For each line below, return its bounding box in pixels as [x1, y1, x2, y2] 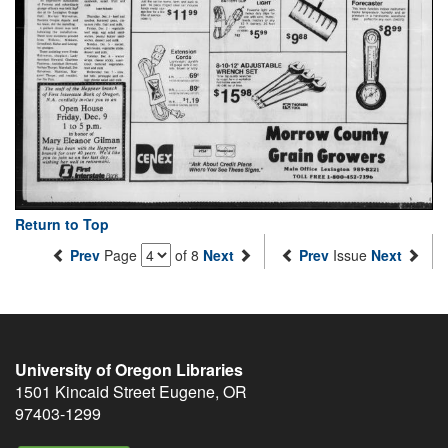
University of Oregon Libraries [15, 358, 243, 382]
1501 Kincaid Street [15, 380, 155, 404]
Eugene [159, 380, 215, 404]
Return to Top [15, 214, 109, 235]
